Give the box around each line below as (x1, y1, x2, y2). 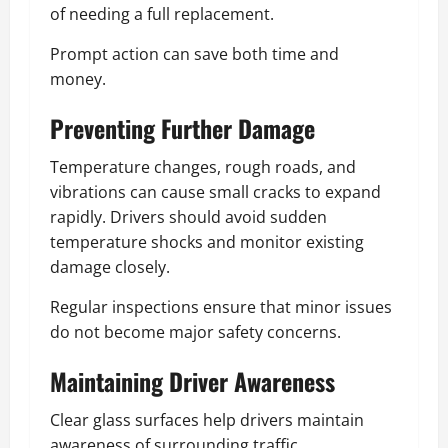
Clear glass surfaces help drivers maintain (50, 408, 364, 431)
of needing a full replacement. (50, 2, 274, 25)
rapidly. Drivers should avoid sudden (50, 205, 327, 228)
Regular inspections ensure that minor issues (50, 295, 392, 318)
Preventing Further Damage (50, 109, 315, 146)
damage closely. (50, 255, 170, 278)
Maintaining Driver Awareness (50, 362, 335, 399)
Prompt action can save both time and (50, 42, 339, 65)
